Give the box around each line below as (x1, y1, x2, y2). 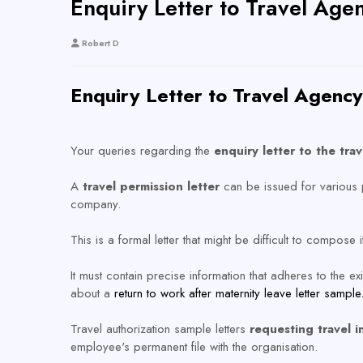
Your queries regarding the (70, 142, 214, 160)
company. (70, 195, 125, 213)
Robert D (82, 36, 119, 49)
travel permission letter (83, 177, 224, 195)
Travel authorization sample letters (70, 320, 246, 338)
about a (70, 284, 114, 302)
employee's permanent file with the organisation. (70, 338, 318, 356)
